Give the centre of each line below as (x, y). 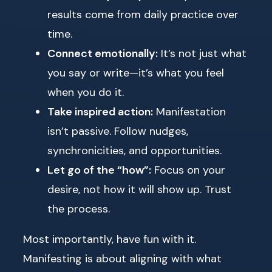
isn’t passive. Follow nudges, (118, 131)
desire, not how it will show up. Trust (139, 190)
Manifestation (189, 112)
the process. (79, 209)
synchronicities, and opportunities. (134, 151)
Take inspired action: (100, 112)
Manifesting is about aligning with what (122, 259)
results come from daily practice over (143, 15)
